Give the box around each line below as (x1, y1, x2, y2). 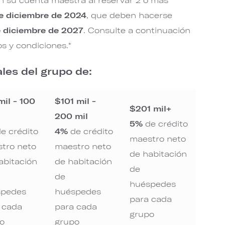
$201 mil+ (130, 103, 172, 113)
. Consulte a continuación (83, 25, 191, 35)
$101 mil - (55, 96, 96, 105)
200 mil (55, 111, 88, 121)
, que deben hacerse (86, 10, 173, 20)
